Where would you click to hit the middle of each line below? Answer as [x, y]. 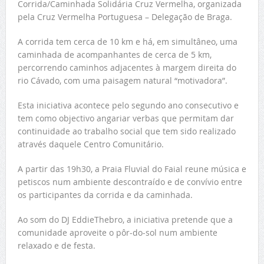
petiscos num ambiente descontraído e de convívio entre [130, 181]
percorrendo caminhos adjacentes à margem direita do [127, 67]
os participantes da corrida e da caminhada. [105, 194]
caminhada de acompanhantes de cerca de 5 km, [114, 54]
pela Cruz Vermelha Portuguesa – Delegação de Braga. [125, 16]
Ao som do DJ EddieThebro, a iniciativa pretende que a [125, 219]
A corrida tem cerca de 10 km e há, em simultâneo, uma [127, 41]
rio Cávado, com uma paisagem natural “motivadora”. [122, 80]
